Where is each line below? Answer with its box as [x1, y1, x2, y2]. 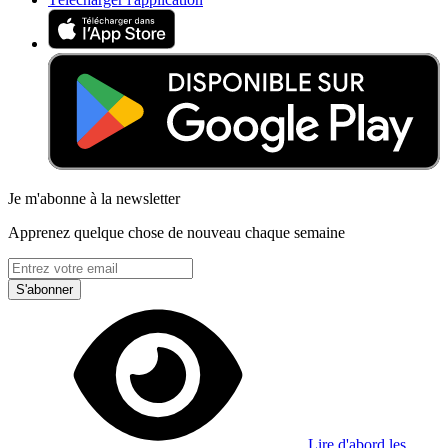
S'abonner [16, 281, 73, 297]
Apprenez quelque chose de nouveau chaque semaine [8, 223, 345, 241]
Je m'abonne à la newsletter [8, 189, 180, 207]
